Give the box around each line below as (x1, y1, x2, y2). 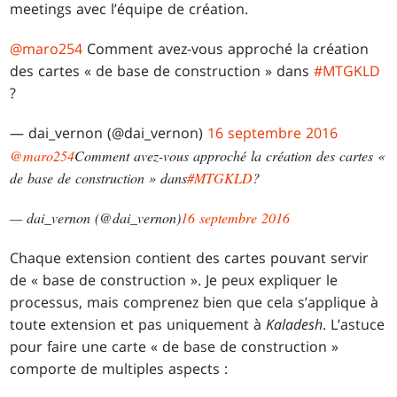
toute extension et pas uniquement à (10, 315, 267, 335)
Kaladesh (266, 315, 323, 335)
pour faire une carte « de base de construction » (10, 337, 339, 357)
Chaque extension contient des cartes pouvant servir (10, 248, 370, 269)
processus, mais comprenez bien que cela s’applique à (10, 292, 379, 313)
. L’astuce (323, 315, 385, 335)
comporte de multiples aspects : (10, 359, 229, 379)
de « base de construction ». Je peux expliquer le (10, 270, 339, 291)
